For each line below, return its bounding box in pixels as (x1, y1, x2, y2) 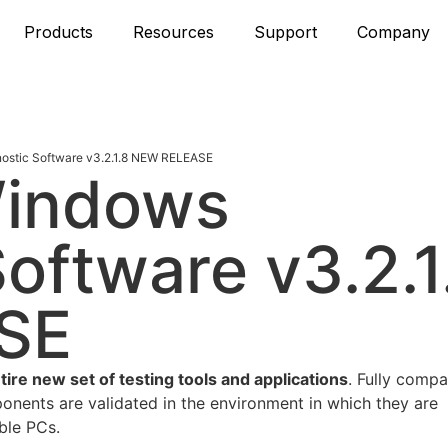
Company (357, 22, 436, 42)
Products (24, 22, 99, 42)
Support (254, 22, 323, 42)
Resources (133, 22, 220, 42)
